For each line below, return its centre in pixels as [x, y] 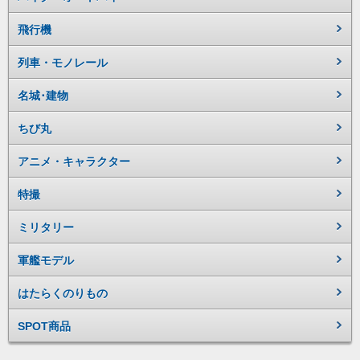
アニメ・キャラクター [74, 162]
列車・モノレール [63, 63]
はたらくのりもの [63, 293]
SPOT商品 [44, 326]
